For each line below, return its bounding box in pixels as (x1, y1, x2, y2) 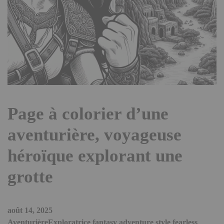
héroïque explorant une (7, 146, 182, 166)
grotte (7, 167, 53, 187)
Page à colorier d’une (7, 104, 168, 124)
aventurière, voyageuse (7, 125, 181, 145)
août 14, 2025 (7, 206, 52, 215)
